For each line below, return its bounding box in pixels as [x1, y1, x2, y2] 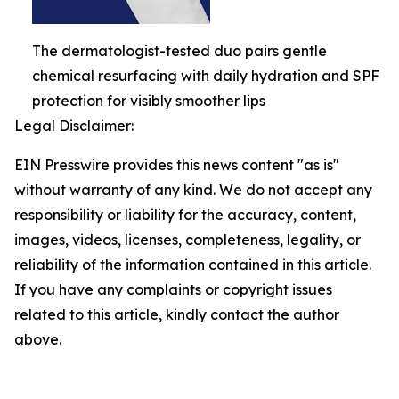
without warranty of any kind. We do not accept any [14, 181, 372, 199]
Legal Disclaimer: [14, 117, 134, 134]
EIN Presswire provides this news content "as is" [14, 156, 339, 174]
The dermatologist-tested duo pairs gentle [32, 42, 327, 60]
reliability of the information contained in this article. [14, 256, 371, 273]
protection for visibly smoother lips [32, 92, 265, 110]
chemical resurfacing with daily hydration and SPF [32, 67, 379, 85]
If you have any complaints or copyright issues [14, 281, 332, 298]
